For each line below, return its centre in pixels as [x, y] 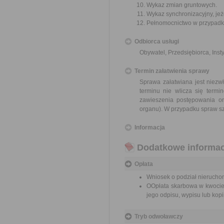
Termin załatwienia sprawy [172, 71]
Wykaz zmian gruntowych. [182, 5]
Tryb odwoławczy [159, 216]
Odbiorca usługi [157, 41]
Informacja [150, 127]
